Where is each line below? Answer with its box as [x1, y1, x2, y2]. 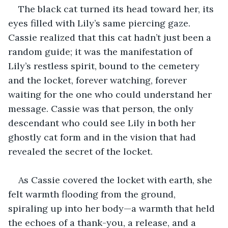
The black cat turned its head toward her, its [18, 3, 216, 15]
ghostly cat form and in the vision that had [8, 131, 198, 143]
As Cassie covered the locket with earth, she [18, 174, 215, 186]
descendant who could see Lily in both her [8, 117, 198, 129]
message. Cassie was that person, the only [8, 102, 196, 115]
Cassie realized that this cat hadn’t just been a [8, 31, 214, 43]
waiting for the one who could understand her [8, 88, 214, 100]
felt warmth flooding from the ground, [8, 188, 178, 200]
